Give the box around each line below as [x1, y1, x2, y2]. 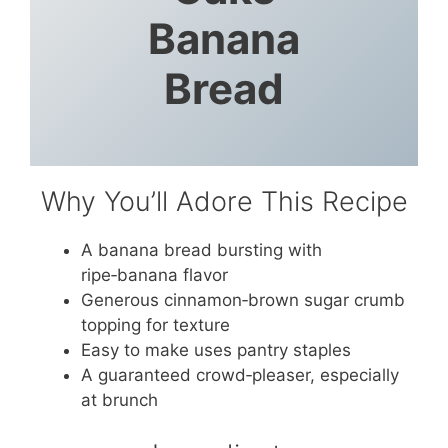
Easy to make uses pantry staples [81, 340, 351, 361]
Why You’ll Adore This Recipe [40, 185, 408, 219]
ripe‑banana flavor [81, 265, 228, 286]
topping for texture [81, 315, 230, 336]
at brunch [81, 390, 158, 411]
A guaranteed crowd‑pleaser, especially [81, 365, 399, 386]
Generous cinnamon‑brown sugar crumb [81, 290, 405, 311]
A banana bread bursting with [81, 240, 322, 261]
